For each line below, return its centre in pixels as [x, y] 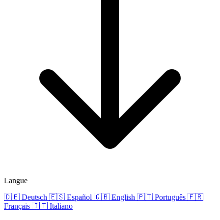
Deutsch [34, 197]
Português [170, 197]
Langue [16, 180]
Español [79, 197]
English [123, 197]
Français [17, 206]
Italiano [61, 206]
